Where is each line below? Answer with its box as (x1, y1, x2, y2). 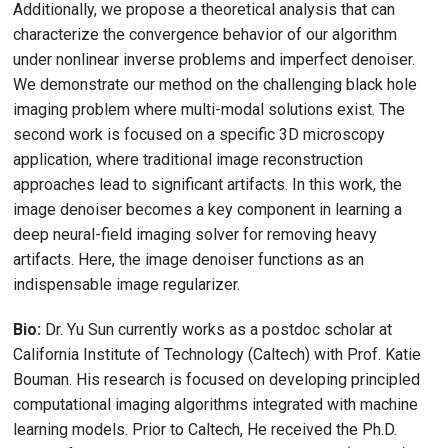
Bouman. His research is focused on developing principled (13, 370, 420, 390)
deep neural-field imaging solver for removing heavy (13, 224, 377, 244)
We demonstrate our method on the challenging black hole (13, 74, 417, 94)
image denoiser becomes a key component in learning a (13, 199, 402, 219)
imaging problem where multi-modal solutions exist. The (13, 99, 405, 119)
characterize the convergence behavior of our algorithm (13, 24, 397, 44)
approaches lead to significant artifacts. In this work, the (13, 174, 402, 194)
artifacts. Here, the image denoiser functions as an (13, 249, 364, 269)
